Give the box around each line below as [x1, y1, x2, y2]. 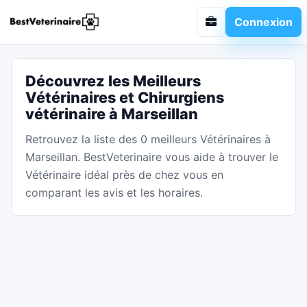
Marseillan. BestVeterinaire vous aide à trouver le [25, 150, 278, 164]
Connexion [234, 14, 293, 29]
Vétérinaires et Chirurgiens [25, 88, 224, 106]
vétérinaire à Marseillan [25, 105, 198, 123]
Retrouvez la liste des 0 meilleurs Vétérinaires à [25, 132, 271, 146]
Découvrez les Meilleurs [25, 72, 201, 90]
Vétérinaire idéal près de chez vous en [25, 168, 223, 182]
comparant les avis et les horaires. [25, 186, 203, 199]
